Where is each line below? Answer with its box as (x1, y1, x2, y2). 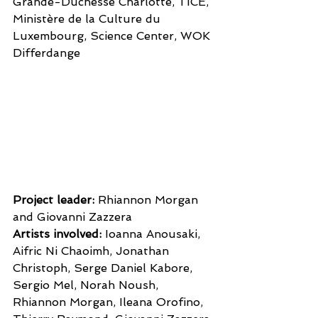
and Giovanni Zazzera (13, 210, 136, 224)
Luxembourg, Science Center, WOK (13, 28, 214, 43)
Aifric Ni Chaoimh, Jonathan (13, 244, 172, 258)
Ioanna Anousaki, (102, 227, 204, 241)
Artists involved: (13, 227, 102, 241)
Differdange (13, 45, 80, 60)
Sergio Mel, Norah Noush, (13, 278, 162, 292)
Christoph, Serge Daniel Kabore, (13, 261, 196, 275)
